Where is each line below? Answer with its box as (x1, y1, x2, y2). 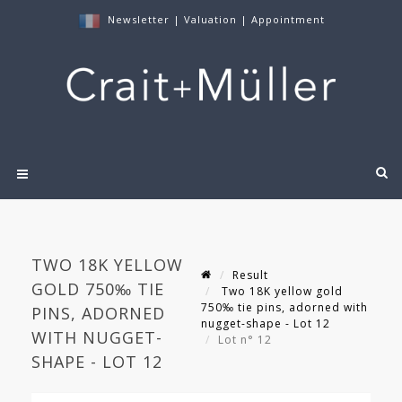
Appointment (250, 13, 325, 26)
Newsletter (107, 13, 170, 26)
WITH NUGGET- (31, 327, 162, 349)
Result (232, 267, 268, 284)
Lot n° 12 (218, 332, 275, 348)
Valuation (183, 13, 237, 26)
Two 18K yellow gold (218, 284, 343, 300)
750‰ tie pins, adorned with (201, 300, 368, 316)
